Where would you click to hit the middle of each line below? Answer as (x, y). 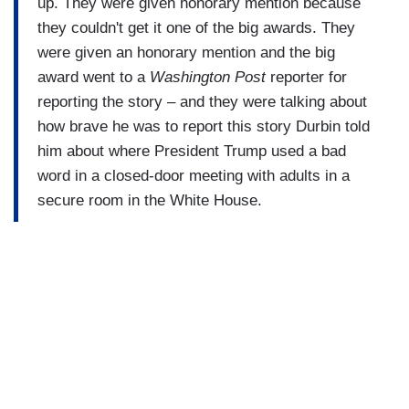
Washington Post (208, 77)
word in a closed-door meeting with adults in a (194, 175)
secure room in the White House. (150, 200)
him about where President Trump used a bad (192, 151)
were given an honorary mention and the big (186, 52)
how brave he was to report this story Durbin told (204, 126)
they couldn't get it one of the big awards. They (196, 27)
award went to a (94, 77)
